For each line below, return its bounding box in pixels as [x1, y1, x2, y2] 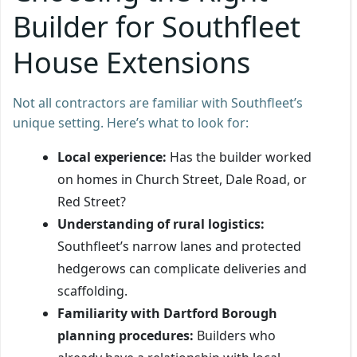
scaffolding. [57, 281, 127, 300]
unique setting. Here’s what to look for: [13, 113, 249, 131]
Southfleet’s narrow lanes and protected [57, 237, 301, 255]
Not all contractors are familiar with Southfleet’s [13, 93, 303, 112]
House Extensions [13, 42, 250, 82]
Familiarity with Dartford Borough [57, 304, 277, 322]
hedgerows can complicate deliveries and [57, 259, 307, 277]
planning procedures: [57, 326, 194, 344]
